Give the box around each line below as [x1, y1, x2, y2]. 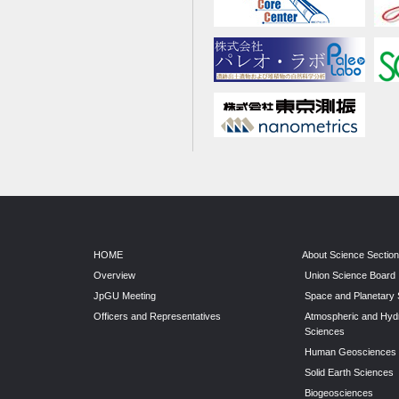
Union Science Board [305, 270, 395, 281]
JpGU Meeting [94, 290, 156, 302]
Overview [94, 270, 135, 281]
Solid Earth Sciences [305, 367, 394, 379]
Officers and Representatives [94, 311, 221, 322]
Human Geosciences [305, 346, 396, 358]
